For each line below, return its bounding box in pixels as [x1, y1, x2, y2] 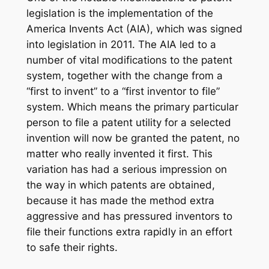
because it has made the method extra [26, 195, 214, 207]
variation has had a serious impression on [26, 163, 227, 176]
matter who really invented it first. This [26, 148, 213, 160]
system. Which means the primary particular [26, 101, 238, 113]
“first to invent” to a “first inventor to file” [26, 85, 220, 98]
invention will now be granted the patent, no [26, 132, 240, 145]
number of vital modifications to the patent [26, 54, 232, 67]
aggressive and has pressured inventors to [26, 210, 232, 223]
